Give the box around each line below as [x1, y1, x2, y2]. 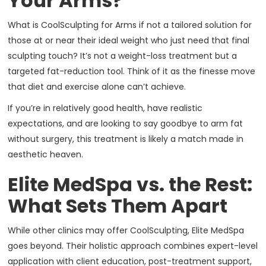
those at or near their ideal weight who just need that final [8, 34, 250, 47]
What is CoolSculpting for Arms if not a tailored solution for [8, 19, 252, 31]
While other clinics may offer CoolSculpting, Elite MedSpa [8, 224, 245, 237]
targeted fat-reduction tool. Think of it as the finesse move [8, 65, 256, 78]
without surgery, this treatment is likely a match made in [8, 133, 244, 145]
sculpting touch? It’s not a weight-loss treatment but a [8, 50, 237, 62]
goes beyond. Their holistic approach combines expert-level [8, 240, 258, 252]
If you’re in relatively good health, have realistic [8, 102, 203, 115]
